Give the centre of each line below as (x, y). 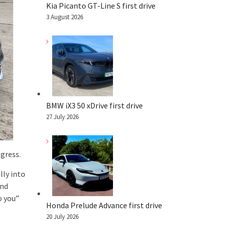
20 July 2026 (62, 216)
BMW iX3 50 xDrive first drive (94, 105)
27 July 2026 (62, 117)
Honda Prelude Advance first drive (104, 205)
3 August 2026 (65, 17)
